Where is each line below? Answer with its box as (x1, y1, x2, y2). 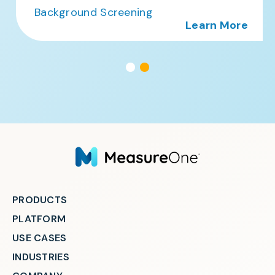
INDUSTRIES (12, 250, 69, 263)
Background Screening (31, 4, 149, 20)
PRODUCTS (12, 193, 68, 206)
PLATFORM (12, 212, 66, 225)
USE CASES (12, 231, 67, 244)
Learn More (182, 17, 244, 33)
